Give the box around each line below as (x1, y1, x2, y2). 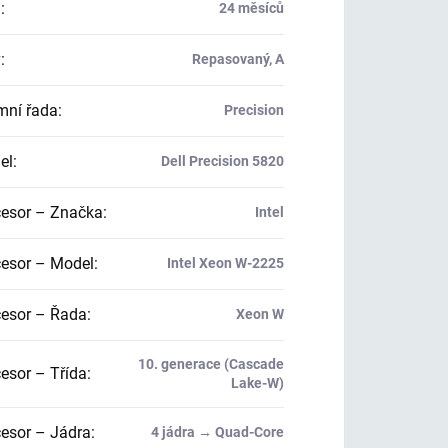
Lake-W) (230, 375, 284, 392)
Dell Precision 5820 (160, 153, 284, 170)
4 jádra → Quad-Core (150, 424, 284, 441)
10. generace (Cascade (137, 356, 284, 373)
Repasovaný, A (191, 51, 284, 68)
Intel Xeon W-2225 (166, 255, 284, 272)
